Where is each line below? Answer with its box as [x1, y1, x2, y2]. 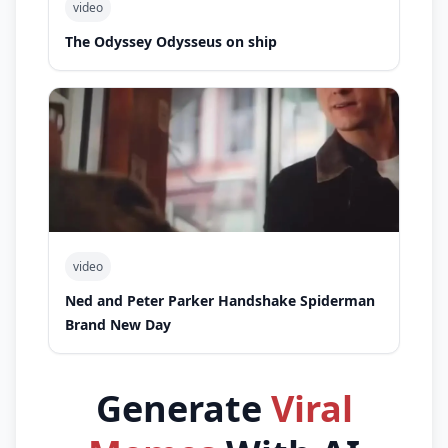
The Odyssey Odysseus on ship [65, 31, 277, 51]
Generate [95, 383, 271, 433]
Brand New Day [65, 314, 171, 334]
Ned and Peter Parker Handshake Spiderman [65, 290, 375, 310]
